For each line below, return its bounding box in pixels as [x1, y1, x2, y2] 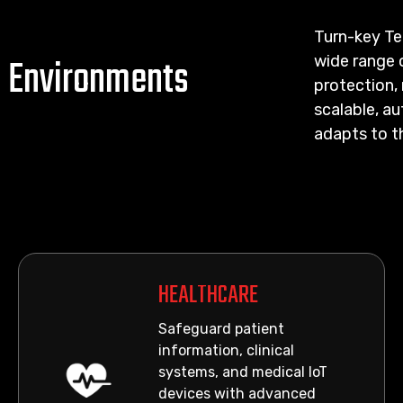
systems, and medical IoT [158, 363, 328, 381]
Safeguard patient [158, 320, 285, 337]
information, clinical [158, 342, 295, 359]
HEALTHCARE [158, 276, 259, 315]
